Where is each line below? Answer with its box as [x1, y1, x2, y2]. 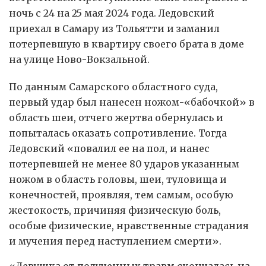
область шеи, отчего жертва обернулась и [9, 111, 223, 123]
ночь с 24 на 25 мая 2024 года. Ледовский [9, 7, 214, 19]
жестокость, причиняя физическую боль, [9, 204, 221, 216]
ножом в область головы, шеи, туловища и [9, 173, 227, 185]
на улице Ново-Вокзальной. [9, 53, 150, 65]
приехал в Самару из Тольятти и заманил [9, 22, 220, 34]
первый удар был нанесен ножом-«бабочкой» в [9, 96, 255, 108]
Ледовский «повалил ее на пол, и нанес [9, 142, 210, 154]
